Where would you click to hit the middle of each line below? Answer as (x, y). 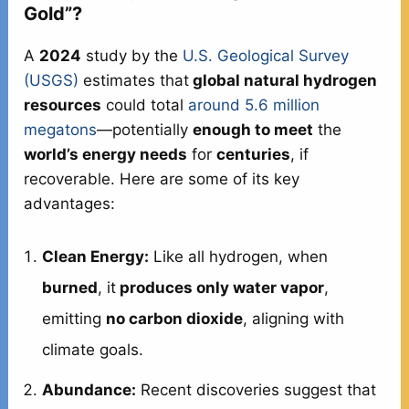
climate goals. (93, 349)
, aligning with (294, 318)
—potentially (145, 129)
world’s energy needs (106, 154)
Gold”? (53, 13)
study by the (132, 55)
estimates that (134, 80)
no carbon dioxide (175, 318)
